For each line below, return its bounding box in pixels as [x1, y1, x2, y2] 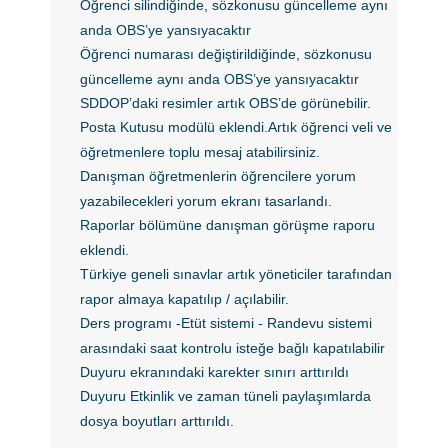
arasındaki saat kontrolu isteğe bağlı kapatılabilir [80, 340, 386, 356]
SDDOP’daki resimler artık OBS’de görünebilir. [80, 95, 372, 111]
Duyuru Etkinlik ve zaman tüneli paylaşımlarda [80, 388, 372, 404]
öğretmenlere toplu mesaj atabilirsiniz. [80, 144, 321, 160]
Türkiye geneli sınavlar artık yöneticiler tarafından [80, 266, 393, 282]
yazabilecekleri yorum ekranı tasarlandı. [80, 193, 333, 209]
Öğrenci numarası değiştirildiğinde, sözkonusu [80, 46, 373, 62]
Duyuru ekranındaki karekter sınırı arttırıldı [80, 364, 350, 380]
